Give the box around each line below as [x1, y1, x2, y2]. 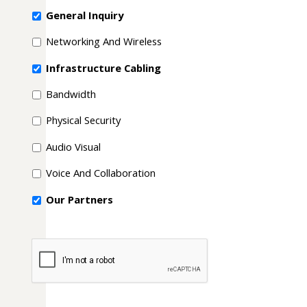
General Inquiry [45, 8, 123, 22]
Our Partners [45, 192, 113, 206]
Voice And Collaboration [45, 166, 156, 180]
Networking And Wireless [45, 34, 162, 49]
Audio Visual [45, 139, 101, 153]
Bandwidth [45, 87, 96, 101]
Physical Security [45, 113, 121, 127]
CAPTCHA [31, 237, 82, 253]
